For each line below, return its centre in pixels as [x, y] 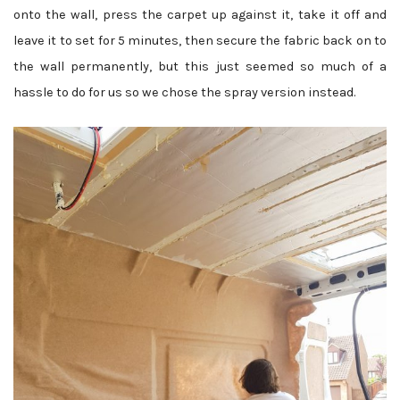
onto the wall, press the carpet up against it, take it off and [200, 15]
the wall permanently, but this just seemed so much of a [200, 67]
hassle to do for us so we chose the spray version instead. [184, 93]
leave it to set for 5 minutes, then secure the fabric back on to [200, 41]
